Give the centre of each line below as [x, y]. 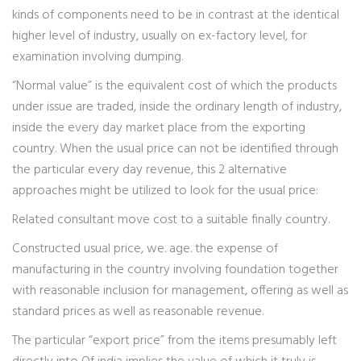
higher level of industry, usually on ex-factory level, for [160, 36]
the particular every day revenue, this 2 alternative [149, 170]
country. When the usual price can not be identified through [175, 149]
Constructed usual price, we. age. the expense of [145, 249]
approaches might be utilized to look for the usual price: [165, 191]
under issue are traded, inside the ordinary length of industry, [177, 107]
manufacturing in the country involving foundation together [175, 270]
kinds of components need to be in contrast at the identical [176, 15]
